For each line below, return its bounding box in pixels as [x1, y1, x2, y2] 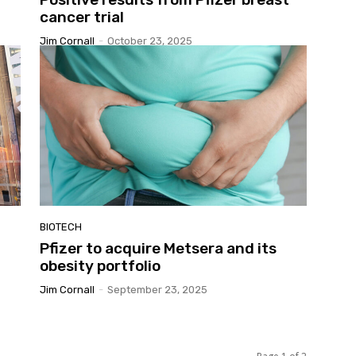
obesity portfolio [40, 256, 161, 275]
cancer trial [40, 7, 124, 26]
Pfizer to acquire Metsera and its [40, 238, 277, 257]
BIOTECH [40, 220, 82, 233]
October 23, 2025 [107, 34, 192, 47]
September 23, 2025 [107, 283, 207, 296]
